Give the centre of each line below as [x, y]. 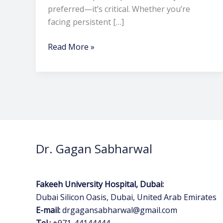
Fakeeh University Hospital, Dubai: [100, 184]
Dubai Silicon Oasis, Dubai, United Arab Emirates [126, 197]
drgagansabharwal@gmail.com [120, 210]
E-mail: [48, 210]
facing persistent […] [86, 22]
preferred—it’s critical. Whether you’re [119, 9]
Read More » [71, 47]
